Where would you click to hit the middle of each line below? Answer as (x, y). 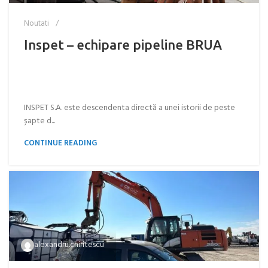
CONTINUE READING (60, 143)
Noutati (36, 24)
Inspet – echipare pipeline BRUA (123, 45)
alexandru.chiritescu (69, 245)
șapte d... (39, 121)
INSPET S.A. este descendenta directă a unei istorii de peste (130, 108)
